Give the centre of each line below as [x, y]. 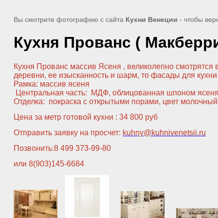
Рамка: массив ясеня [53, 84]
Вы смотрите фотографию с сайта [70, 19]
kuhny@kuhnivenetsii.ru [164, 132]
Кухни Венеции [152, 19]
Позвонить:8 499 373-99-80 [62, 148]
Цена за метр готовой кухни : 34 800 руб [86, 117]
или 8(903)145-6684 [49, 163]
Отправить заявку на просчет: [68, 132]
